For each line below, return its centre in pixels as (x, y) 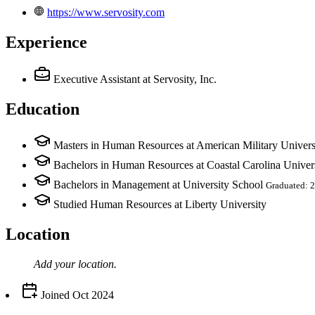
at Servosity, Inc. (180, 79)
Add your (56, 264)
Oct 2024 (93, 295)
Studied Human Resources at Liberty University (160, 205)
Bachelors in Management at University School (158, 185)
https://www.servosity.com (106, 12)
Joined (54, 295)
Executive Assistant (97, 79)
